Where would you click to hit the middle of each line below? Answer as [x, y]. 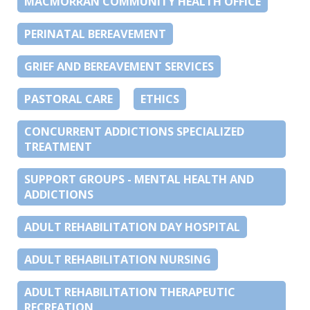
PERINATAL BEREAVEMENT [95, 34]
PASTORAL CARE [69, 99]
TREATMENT [58, 146]
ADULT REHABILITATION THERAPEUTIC [130, 292]
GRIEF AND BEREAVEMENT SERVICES [119, 66]
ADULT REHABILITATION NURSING [118, 259]
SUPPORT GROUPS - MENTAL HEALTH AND [139, 179]
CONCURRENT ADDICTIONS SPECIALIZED [134, 131]
